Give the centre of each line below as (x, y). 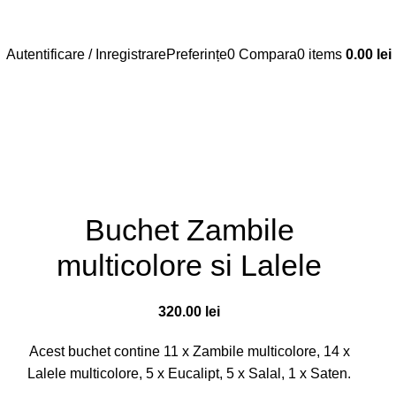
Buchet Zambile (189, 230)
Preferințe (197, 54)
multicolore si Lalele (189, 265)
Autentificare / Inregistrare (86, 54)
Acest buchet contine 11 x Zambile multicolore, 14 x (189, 351)
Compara (268, 54)
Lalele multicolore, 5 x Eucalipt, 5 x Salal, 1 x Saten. (189, 373)
